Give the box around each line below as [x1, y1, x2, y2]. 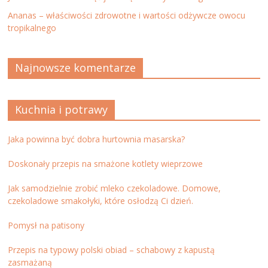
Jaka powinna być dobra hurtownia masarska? [8, 133, 185, 145]
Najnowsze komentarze [15, 60, 136, 75]
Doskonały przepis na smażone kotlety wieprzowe [8, 157, 203, 169]
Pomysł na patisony [8, 219, 85, 231]
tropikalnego [8, 22, 57, 33]
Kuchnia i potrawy [15, 102, 108, 117]
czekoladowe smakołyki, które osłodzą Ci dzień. [8, 194, 194, 206]
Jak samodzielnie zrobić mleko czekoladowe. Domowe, [8, 182, 221, 194]
